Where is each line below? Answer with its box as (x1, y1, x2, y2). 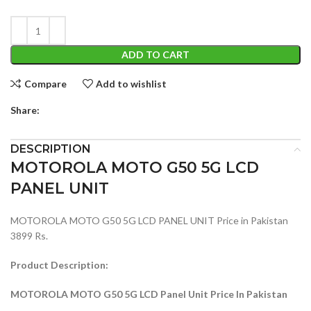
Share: (10, 104, 40, 117)
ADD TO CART (121, 49, 190, 61)
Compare (24, 77, 67, 90)
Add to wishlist (96, 77, 167, 90)
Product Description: (10, 259, 108, 271)
